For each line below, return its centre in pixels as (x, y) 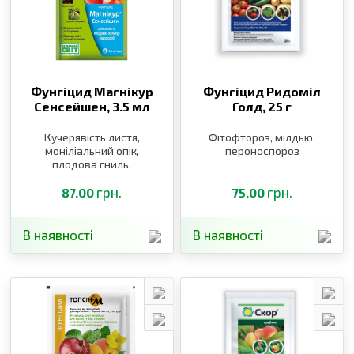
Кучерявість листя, (92, 137)
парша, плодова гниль (92, 191)
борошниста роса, (92, 178)
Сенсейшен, (73, 107)
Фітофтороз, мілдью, (262, 137)
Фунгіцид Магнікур (92, 92)
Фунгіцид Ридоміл (262, 92)
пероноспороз (262, 151)
